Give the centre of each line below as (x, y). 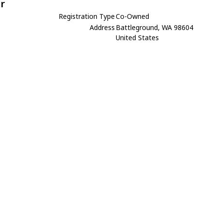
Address (102, 27)
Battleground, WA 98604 (155, 27)
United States (138, 37)
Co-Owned (133, 16)
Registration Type (87, 16)
